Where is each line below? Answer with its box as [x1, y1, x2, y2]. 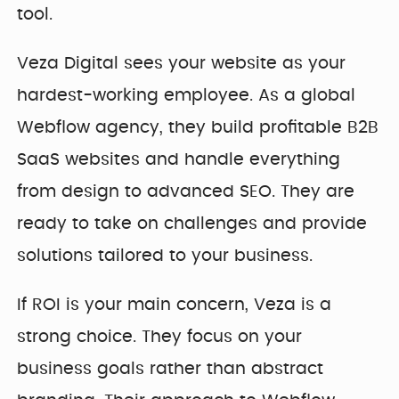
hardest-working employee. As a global [17, 86, 356, 104]
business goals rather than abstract [17, 361, 324, 379]
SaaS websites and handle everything [17, 151, 341, 168]
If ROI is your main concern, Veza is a [17, 297, 332, 314]
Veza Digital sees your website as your [17, 54, 346, 72]
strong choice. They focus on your [17, 329, 303, 346]
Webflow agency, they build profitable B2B [17, 118, 379, 136]
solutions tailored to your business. [17, 247, 313, 265]
